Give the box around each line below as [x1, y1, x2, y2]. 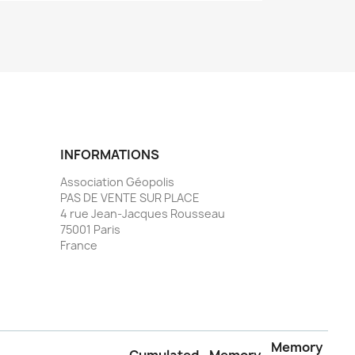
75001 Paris [60, 221, 120, 237]
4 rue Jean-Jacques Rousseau [60, 205, 225, 221]
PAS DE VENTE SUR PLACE [60, 189, 200, 205]
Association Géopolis [60, 174, 174, 189]
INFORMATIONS [60, 145, 159, 163]
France [60, 237, 97, 253]
